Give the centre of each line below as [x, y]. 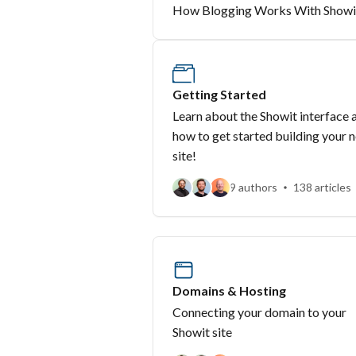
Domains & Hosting [229, 290]
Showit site [202, 332]
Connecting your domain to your [259, 312]
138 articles [322, 187]
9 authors [253, 187]
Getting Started [219, 94]
